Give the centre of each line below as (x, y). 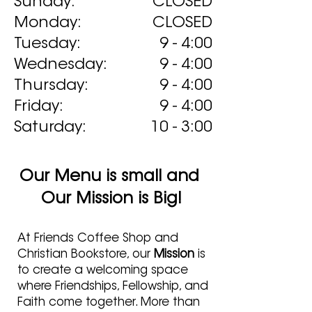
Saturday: (50, 128)
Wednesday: (61, 65)
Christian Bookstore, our (86, 255)
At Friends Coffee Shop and (98, 239)
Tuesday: (47, 45)
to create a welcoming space (103, 271)
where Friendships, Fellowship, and (113, 287)
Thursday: (51, 86)
